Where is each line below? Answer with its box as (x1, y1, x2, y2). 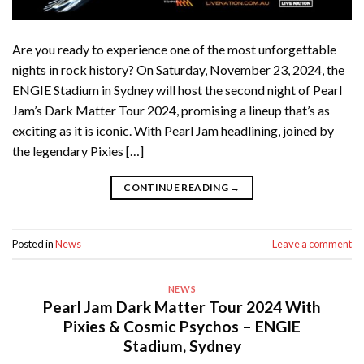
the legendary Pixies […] (12, 143, 144, 159)
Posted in (12, 236, 55, 250)
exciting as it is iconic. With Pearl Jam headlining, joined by (12, 123, 334, 139)
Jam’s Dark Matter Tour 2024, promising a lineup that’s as (12, 102, 330, 119)
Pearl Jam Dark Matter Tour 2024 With (43, 297, 321, 317)
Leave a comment (272, 236, 352, 250)
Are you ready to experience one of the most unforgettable (12, 41, 336, 58)
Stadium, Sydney (123, 336, 241, 356)
